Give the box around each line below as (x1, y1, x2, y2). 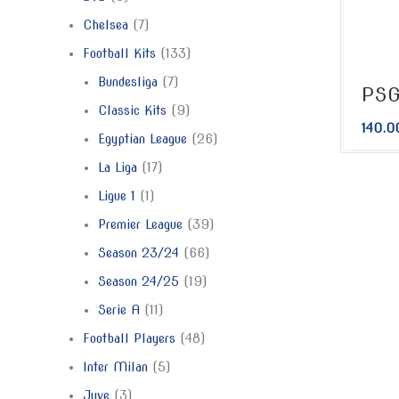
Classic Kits (98, 103, 167, 118)
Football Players (83, 331, 175, 346)
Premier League (98, 217, 183, 232)
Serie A (98, 303, 140, 317)
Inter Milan (83, 360, 148, 374)
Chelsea (83, 18, 128, 32)
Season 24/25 (98, 274, 179, 289)
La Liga (98, 160, 137, 175)
